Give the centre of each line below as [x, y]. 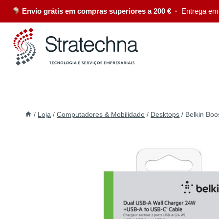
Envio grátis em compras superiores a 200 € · [101, 11]
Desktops [165, 114]
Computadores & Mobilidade [101, 114]
